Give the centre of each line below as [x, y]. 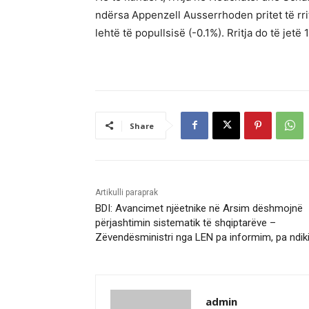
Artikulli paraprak [127, 192]
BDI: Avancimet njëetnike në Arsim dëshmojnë [199, 208]
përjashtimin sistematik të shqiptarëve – [186, 222]
